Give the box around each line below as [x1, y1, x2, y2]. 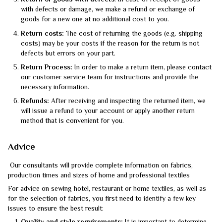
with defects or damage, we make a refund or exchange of [21, 4, 195, 16]
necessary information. [21, 82, 89, 93]
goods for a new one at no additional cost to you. [21, 14, 169, 26]
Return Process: [21, 62, 72, 73]
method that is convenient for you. [21, 116, 124, 127]
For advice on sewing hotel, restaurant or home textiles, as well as [8, 184, 206, 195]
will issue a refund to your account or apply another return [21, 106, 195, 117]
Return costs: [21, 28, 64, 40]
